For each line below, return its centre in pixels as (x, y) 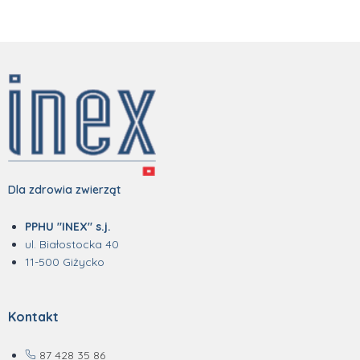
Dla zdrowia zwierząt (64, 190)
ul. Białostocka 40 (72, 245)
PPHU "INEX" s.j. (68, 227)
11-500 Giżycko (65, 262)
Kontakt (33, 317)
